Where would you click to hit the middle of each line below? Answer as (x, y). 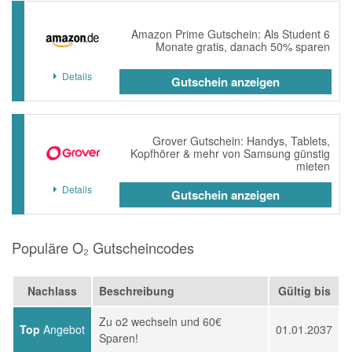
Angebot (62, 329)
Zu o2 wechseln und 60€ (160, 321)
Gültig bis (304, 291)
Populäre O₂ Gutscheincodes (103, 247)
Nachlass (52, 291)
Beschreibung (137, 291)
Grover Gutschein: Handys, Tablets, (241, 141)
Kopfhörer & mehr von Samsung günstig (230, 153)
